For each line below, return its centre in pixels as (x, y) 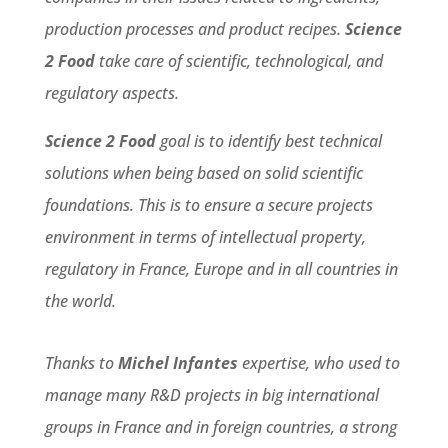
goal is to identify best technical (268, 140)
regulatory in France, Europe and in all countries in (221, 268)
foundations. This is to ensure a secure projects (208, 204)
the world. (80, 300)
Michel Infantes (177, 362)
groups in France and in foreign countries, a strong (220, 426)
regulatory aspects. (111, 92)
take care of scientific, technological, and (238, 60)
